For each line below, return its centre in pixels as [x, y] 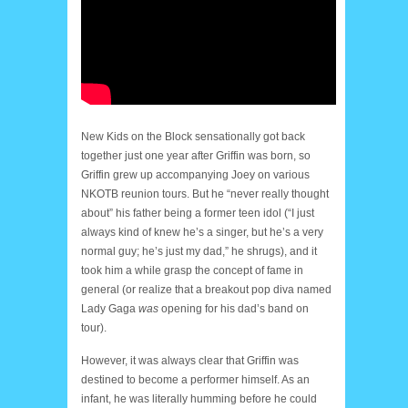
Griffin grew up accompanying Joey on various [195, 174]
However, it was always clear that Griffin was [190, 360]
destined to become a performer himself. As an [195, 379]
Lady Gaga [110, 308]
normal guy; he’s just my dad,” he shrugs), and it [199, 251]
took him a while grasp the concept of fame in [192, 270]
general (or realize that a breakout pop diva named [206, 289]
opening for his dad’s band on [234, 308]
